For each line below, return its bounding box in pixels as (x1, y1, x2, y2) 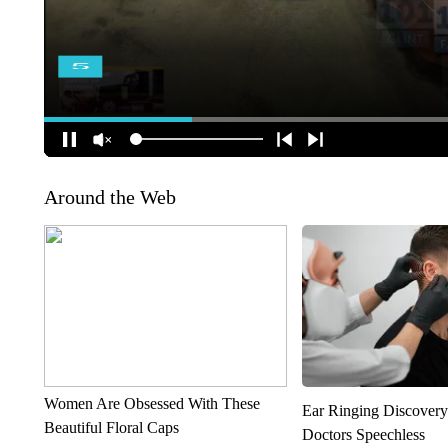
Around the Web (43, 185, 176, 208)
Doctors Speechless (302, 425, 426, 443)
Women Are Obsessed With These (43, 394, 260, 412)
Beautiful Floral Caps (43, 418, 179, 436)
